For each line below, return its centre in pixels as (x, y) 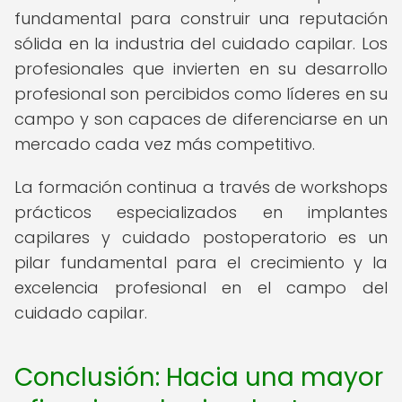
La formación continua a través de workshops (201, 187)
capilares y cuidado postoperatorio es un (201, 237)
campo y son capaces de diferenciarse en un (201, 119)
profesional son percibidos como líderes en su (201, 94)
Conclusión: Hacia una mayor (199, 377)
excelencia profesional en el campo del (201, 288)
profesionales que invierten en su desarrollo (201, 69)
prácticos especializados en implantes (201, 212)
